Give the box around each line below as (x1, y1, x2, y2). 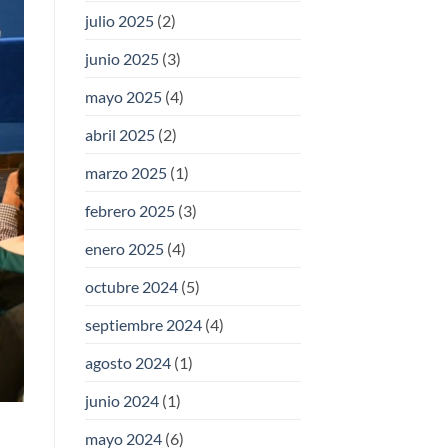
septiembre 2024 (84, 315, 202, 335)
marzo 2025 (84, 163, 167, 183)
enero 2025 (84, 239, 164, 259)
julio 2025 (84, 11, 154, 31)
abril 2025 (84, 125, 155, 145)
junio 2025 (84, 49, 159, 69)
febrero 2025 (84, 201, 175, 221)
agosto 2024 (84, 353, 171, 373)
